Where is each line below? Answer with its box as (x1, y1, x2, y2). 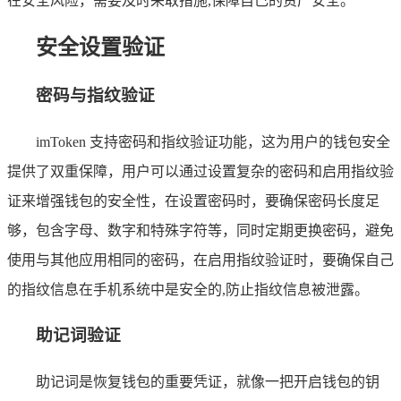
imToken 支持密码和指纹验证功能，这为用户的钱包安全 (36, 133, 390, 149)
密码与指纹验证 (36, 86, 155, 106)
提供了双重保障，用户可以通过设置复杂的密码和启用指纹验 (7, 163, 394, 179)
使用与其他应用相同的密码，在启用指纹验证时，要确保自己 (7, 252, 394, 268)
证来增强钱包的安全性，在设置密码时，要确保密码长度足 (7, 192, 380, 209)
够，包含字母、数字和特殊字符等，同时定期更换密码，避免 (7, 222, 394, 238)
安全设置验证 (36, 36, 165, 60)
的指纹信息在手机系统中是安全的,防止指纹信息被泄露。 (7, 281, 369, 297)
